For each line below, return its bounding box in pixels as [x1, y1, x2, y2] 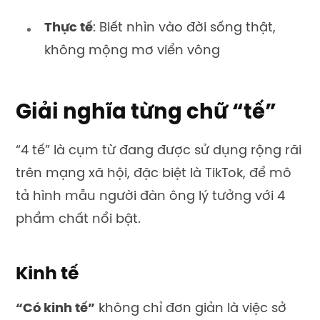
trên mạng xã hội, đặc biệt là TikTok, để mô [16, 166, 291, 181]
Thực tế [44, 21, 93, 35]
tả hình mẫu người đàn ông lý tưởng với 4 [16, 189, 285, 204]
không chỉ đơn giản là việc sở [95, 302, 286, 316]
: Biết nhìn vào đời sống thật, [93, 21, 276, 35]
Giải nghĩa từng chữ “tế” [16, 101, 276, 124]
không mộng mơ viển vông [44, 44, 220, 58]
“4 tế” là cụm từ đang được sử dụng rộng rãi [16, 144, 301, 158]
